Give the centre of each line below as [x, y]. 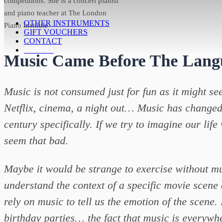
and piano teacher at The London [55, 13]
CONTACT [43, 41]
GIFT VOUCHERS [56, 32]
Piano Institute [26, 25]
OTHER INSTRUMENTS [67, 23]
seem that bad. [36, 140]
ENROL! [39, 50]
